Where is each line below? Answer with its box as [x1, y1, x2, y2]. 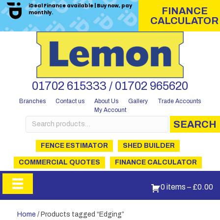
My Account [94, 107, 126, 113]
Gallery [128, 98, 148, 105]
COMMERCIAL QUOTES [18, 159, 100, 166]
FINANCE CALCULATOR [114, 159, 197, 166]
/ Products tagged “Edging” [36, 211, 124, 218]
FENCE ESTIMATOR [40, 142, 108, 149]
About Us [94, 98, 118, 105]
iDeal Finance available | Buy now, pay [28, 2, 133, 9]
